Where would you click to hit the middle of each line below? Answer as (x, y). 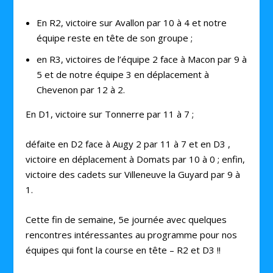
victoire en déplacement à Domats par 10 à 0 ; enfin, (136, 159)
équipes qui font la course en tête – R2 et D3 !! (123, 250)
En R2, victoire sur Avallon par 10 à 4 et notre (131, 22)
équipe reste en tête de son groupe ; (114, 37)
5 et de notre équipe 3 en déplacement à (122, 74)
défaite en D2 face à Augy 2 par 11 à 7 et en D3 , (128, 144)
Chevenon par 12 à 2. (80, 90)
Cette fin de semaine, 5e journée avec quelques (126, 219)
